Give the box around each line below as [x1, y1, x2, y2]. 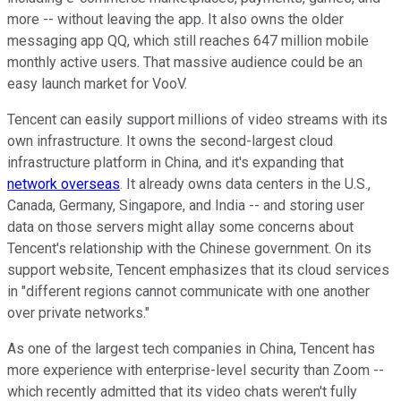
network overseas [7, 175, 120, 192]
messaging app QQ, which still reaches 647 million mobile [7, 31, 369, 49]
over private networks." [7, 303, 149, 321]
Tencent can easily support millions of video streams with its [7, 110, 388, 128]
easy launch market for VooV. [7, 74, 187, 92]
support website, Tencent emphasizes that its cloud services [7, 260, 389, 278]
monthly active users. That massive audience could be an [7, 53, 363, 71]
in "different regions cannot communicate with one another [7, 282, 370, 300]
